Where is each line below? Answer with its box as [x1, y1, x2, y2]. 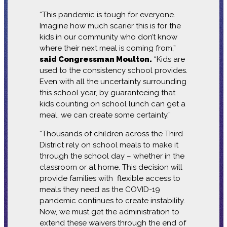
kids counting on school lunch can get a [39, 99, 185, 108]
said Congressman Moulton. [39, 54, 152, 64]
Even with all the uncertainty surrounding [39, 77, 186, 86]
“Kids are [152, 54, 185, 64]
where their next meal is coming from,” [39, 43, 176, 53]
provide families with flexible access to [39, 173, 180, 183]
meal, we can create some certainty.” [39, 110, 171, 120]
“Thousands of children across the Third [39, 129, 183, 138]
